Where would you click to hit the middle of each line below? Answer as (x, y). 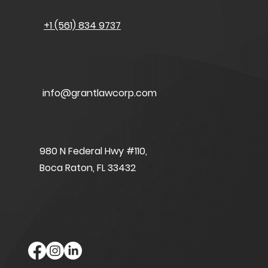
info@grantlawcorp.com (100, 93)
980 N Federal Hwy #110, (93, 151)
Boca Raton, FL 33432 (88, 168)
